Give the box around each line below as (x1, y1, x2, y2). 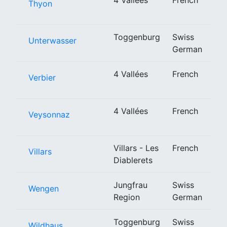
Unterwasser (28, 35, 77, 46)
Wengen (28, 183, 59, 194)
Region (113, 192, 140, 202)
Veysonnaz (28, 109, 70, 120)
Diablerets (113, 155, 153, 165)
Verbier (28, 72, 56, 83)
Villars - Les (113, 142, 159, 153)
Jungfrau (113, 179, 147, 190)
